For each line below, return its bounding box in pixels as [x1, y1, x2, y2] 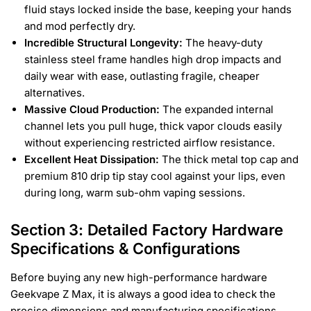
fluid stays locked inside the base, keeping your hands [24, 2, 292, 16]
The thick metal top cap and [159, 152, 299, 166]
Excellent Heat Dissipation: [24, 152, 159, 166]
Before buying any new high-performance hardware [10, 271, 267, 285]
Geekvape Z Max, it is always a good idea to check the [10, 287, 276, 301]
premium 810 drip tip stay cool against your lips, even [24, 169, 285, 183]
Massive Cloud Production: [24, 102, 160, 116]
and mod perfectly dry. [24, 19, 135, 33]
